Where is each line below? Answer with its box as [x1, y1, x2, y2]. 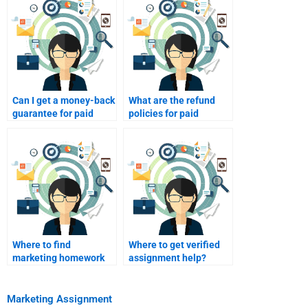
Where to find [12, 239, 71, 251]
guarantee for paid [12, 108, 93, 120]
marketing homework [12, 252, 104, 264]
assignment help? [129, 252, 206, 264]
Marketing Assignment [7, 292, 112, 305]
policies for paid [129, 108, 199, 120]
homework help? [12, 121, 84, 133]
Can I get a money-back [12, 95, 115, 107]
